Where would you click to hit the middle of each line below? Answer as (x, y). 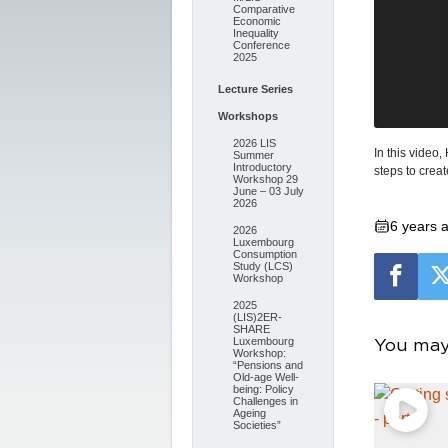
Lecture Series (255, 89)
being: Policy (263, 389)
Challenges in (265, 401)
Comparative (264, 9)
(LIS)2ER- (257, 317)
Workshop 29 (265, 179)
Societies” (257, 425)
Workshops (248, 116)
